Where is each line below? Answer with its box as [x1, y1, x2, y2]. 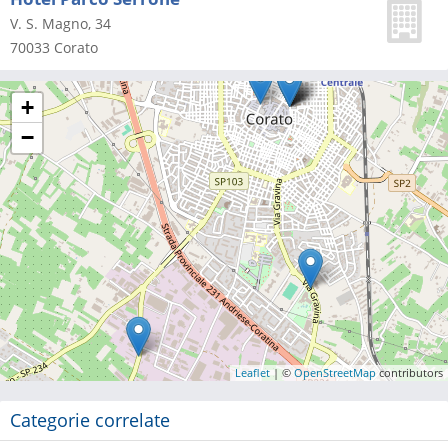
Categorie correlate [10, 408, 170, 432]
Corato [54, 38, 98, 57]
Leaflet [235, 365, 270, 380]
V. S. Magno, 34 [10, 14, 111, 33]
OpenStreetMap [294, 365, 376, 380]
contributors [376, 365, 443, 380]
